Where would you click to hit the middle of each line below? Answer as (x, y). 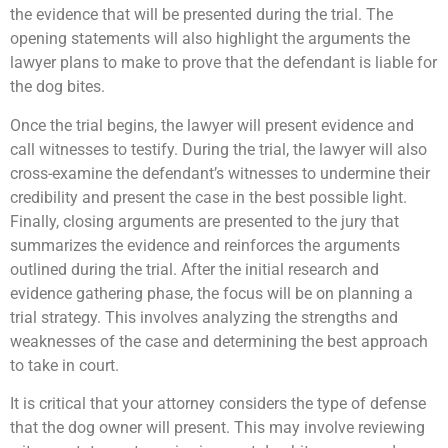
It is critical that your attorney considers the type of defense (218, 403)
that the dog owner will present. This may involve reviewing (217, 427)
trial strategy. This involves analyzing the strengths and (204, 317)
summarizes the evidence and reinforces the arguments (205, 245)
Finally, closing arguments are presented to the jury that (204, 221)
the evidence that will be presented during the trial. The (201, 15)
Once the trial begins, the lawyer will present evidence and (212, 125)
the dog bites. (57, 87)
